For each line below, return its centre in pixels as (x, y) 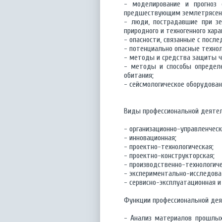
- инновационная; (150, 138)
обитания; (139, 75)
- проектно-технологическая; (169, 147)
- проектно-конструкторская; (169, 156)
